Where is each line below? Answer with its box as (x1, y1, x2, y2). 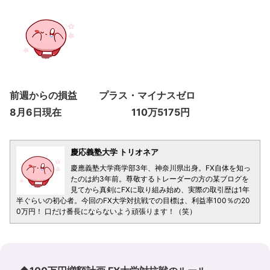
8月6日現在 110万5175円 (10, 106, 190, 118)
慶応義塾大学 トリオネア (71, 147, 159, 157)
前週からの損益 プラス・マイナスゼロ (10, 89, 195, 101)
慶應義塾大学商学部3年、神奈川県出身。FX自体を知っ (71, 163, 251, 172)
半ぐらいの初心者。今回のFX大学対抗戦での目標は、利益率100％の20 (16, 196, 250, 205)
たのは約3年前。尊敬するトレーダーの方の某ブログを (71, 174, 249, 183)
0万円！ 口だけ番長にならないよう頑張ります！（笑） (16, 207, 196, 216)
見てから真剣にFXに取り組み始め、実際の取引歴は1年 (71, 185, 250, 194)
